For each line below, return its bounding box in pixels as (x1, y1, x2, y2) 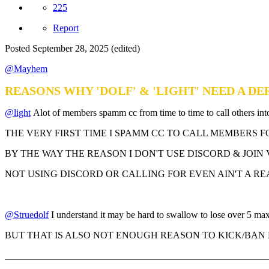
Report (53, 23, 79, 34)
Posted (5, 43, 32, 54)
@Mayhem (5, 64, 47, 74)
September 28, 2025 (32, 43, 109, 54)
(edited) (111, 43, 140, 54)
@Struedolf (5, 210, 49, 220)
